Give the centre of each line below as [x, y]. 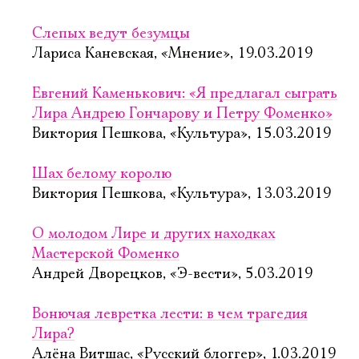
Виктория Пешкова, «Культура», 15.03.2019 [182, 134]
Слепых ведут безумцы [111, 34]
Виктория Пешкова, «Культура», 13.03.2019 [182, 194]
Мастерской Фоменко [106, 254]
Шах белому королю [102, 174]
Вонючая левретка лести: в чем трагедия [170, 314]
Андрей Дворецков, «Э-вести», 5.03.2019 [173, 274]
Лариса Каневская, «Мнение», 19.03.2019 [173, 54]
